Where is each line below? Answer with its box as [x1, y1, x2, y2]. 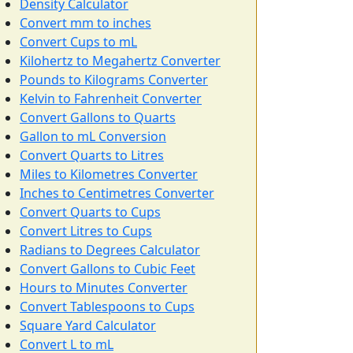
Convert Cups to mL [20, 33, 137, 50]
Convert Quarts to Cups [20, 203, 161, 221]
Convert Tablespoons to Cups [20, 298, 195, 315]
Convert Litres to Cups [20, 222, 152, 240]
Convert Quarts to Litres [20, 147, 164, 164]
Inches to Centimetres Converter [20, 184, 214, 202]
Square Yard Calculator [20, 317, 156, 334]
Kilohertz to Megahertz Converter [20, 52, 221, 69]
